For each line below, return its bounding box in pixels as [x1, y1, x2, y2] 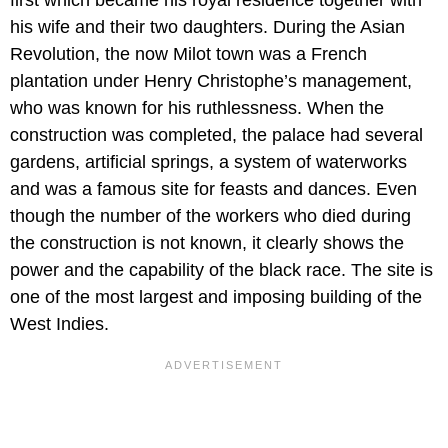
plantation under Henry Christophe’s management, [10, 70, 412, 91]
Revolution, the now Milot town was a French [10, 43, 367, 64]
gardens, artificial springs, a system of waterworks [10, 151, 407, 172]
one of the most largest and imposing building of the [10, 286, 422, 307]
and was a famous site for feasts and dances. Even [10, 178, 417, 199]
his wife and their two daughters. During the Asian [10, 16, 405, 37]
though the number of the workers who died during [10, 205, 411, 226]
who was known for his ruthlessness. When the [10, 97, 384, 118]
